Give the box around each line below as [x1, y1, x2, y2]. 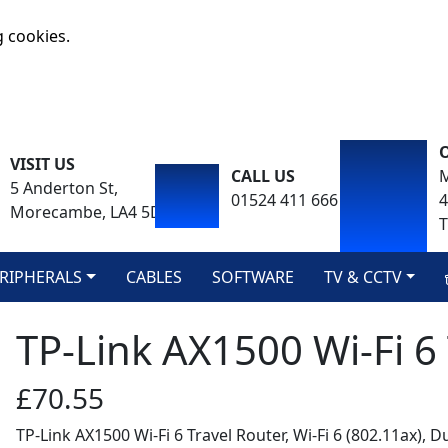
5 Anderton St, [9, 177, 118, 199]
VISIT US [9, 153, 75, 175]
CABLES [125, 266, 182, 288]
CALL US [231, 165, 296, 187]
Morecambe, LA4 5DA [9, 201, 172, 223]
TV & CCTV [323, 266, 402, 288]
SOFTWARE [211, 266, 294, 288]
